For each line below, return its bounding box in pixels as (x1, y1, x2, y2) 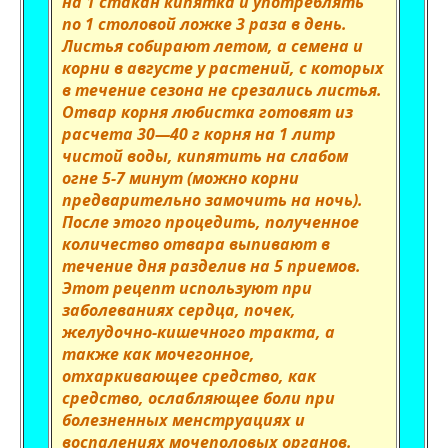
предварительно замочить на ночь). (62, 189, 363, 211)
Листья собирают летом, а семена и (62, 35, 363, 57)
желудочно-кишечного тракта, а (62, 321, 335, 343)
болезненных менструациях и (62, 409, 305, 431)
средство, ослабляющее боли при (62, 387, 335, 409)
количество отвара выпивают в (62, 233, 330, 255)
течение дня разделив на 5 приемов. (62, 255, 361, 277)
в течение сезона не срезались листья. (62, 79, 382, 101)
